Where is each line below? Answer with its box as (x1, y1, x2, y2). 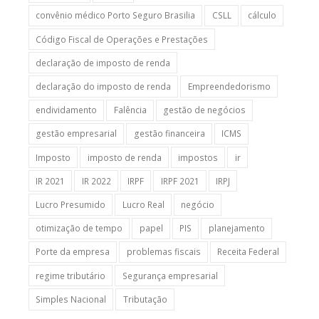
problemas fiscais (126, 246, 201, 258)
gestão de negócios (163, 104, 246, 117)
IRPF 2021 (160, 174, 199, 187)
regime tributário (36, 269, 106, 282)
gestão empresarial (36, 127, 117, 140)
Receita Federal (217, 246, 280, 258)
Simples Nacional (36, 293, 107, 305)
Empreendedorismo (187, 80, 271, 93)
